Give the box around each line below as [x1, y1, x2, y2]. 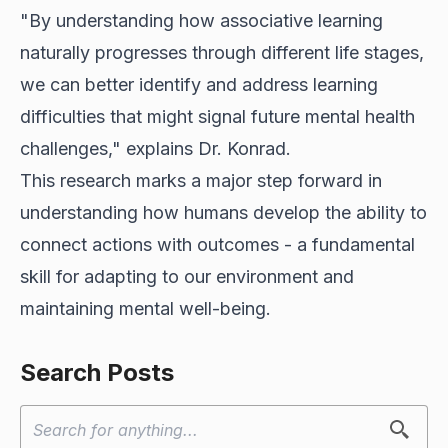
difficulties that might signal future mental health [20, 106, 415, 128]
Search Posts [20, 358, 174, 388]
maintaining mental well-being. [20, 298, 271, 320]
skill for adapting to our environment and [20, 266, 354, 288]
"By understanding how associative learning [20, 10, 383, 32]
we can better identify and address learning [20, 74, 378, 96]
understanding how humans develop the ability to [20, 202, 427, 224]
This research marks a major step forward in [20, 170, 382, 192]
